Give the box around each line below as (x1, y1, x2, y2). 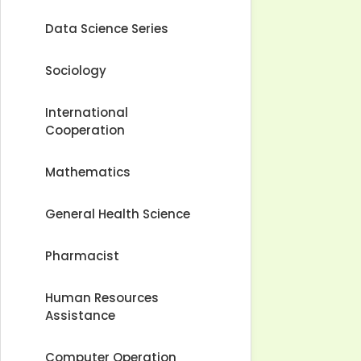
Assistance (45, 307, 115, 324)
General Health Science (45, 205, 190, 222)
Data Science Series (45, 20, 168, 37)
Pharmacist (45, 247, 119, 264)
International (45, 104, 128, 121)
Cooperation (45, 122, 125, 139)
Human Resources (45, 289, 159, 306)
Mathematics (45, 164, 131, 180)
